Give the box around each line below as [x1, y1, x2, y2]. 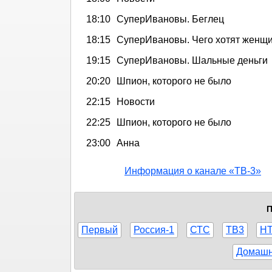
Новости [117, 96, 155, 107]
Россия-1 [134, 224, 174, 235]
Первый [81, 224, 118, 235]
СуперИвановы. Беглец [117, 13, 224, 24]
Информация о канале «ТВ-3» [124, 165, 261, 176]
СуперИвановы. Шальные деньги [117, 55, 268, 66]
